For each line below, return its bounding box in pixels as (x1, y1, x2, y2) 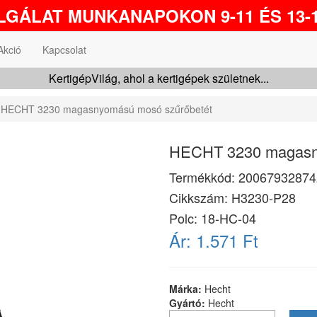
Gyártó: (169, 296, 208, 310)
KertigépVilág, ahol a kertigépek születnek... (48, 70, 269, 86)
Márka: (169, 282, 204, 296)
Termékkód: (169, 168, 238, 186)
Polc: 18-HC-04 (169, 209, 256, 227)
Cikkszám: (169, 188, 231, 207)
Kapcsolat (42, 42, 86, 57)
